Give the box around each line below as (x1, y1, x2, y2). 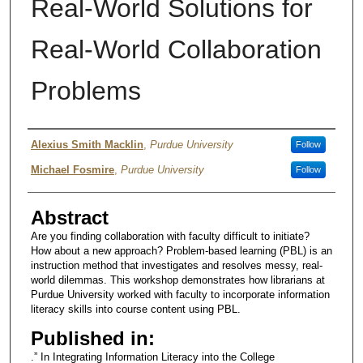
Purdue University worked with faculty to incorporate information (30, 288, 330, 301)
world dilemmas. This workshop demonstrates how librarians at (30, 274, 325, 287)
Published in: (30, 327, 155, 350)
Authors (27, 133, 94, 156)
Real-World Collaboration (30, 34, 322, 64)
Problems (30, 75, 141, 105)
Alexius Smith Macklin (30, 138, 143, 151)
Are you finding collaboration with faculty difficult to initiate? (30, 230, 310, 243)
